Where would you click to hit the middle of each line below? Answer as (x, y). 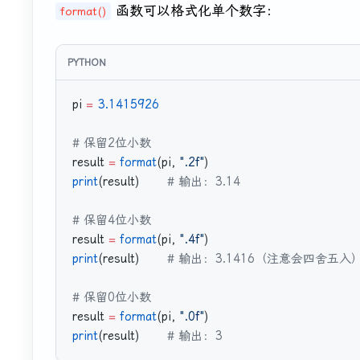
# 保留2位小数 (112, 143)
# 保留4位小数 (112, 221)
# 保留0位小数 (112, 298)
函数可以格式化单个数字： (195, 11)
